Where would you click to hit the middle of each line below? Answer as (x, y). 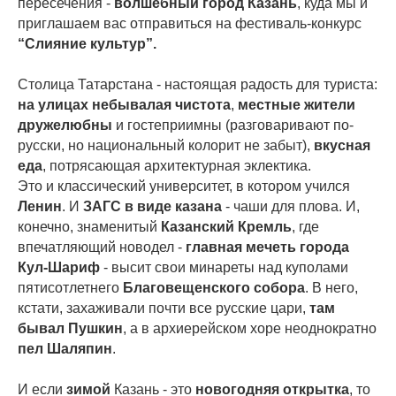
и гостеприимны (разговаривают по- (233, 125)
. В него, (331, 288)
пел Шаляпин (65, 349)
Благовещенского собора (214, 288)
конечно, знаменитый (89, 227)
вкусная (342, 145)
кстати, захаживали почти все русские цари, (164, 308)
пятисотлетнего (70, 288)
